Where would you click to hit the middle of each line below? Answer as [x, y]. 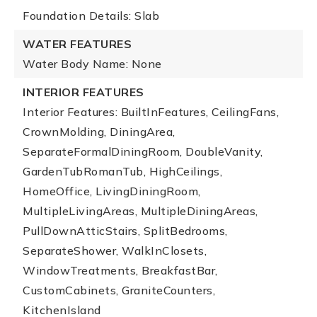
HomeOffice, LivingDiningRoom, [112, 191]
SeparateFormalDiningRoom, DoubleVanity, [143, 151]
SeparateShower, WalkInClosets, [115, 250]
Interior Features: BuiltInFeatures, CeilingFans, [151, 112]
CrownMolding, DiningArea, [99, 132]
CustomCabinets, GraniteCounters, [119, 290]
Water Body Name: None [92, 64]
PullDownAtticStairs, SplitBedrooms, [125, 231]
